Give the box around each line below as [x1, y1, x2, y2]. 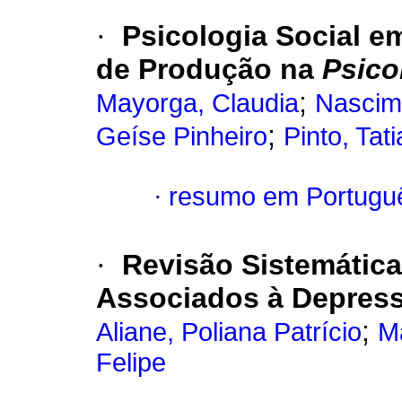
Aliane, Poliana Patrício [96, 318, 362, 347]
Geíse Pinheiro [96, 122, 267, 152]
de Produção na [96, 53, 322, 86]
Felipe [96, 348, 166, 378]
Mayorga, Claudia [96, 89, 299, 118]
